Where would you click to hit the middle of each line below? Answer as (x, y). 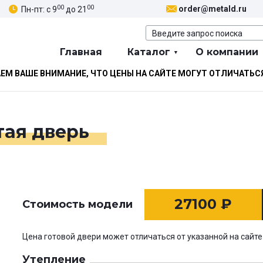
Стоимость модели (77, 205)
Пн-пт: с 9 (39, 9)
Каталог (149, 52)
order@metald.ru (213, 9)
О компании (227, 52)
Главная (81, 52)
